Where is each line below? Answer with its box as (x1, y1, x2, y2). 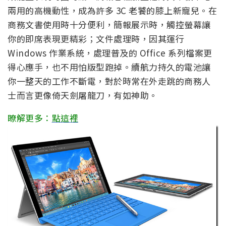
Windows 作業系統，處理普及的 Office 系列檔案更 (8, 46, 212, 59)
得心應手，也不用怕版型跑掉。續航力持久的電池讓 (8, 60, 211, 73)
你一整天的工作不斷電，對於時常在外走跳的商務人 (8, 74, 211, 87)
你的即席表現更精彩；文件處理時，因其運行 (8, 32, 184, 45)
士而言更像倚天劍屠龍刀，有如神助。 (8, 88, 158, 101)
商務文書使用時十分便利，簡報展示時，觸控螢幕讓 (8, 18, 211, 31)
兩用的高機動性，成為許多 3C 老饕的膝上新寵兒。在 (8, 4, 217, 17)
